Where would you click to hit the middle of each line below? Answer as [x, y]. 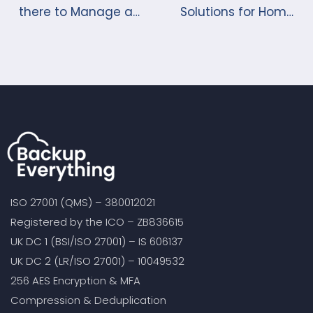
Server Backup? [65, 32]
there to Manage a [76, 12]
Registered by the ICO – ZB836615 [97, 221]
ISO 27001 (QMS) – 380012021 [83, 202]
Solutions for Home [237, 12]
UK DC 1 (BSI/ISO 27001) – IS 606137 [97, 241]
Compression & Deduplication [88, 300]
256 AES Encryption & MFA [75, 280]
